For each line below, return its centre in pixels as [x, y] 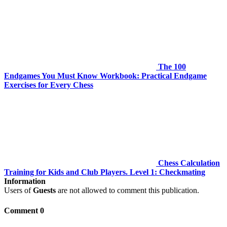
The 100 [172, 67]
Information [25, 181]
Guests [44, 191]
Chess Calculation [189, 163]
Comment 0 [24, 210]
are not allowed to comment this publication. [127, 191]
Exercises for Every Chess [49, 85]
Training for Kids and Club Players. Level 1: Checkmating [105, 172]
